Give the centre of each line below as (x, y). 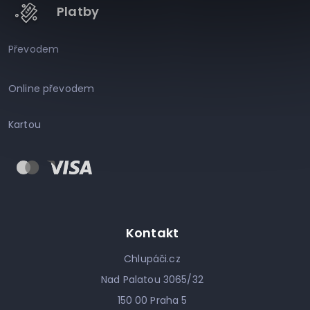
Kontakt (152, 232)
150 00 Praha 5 (152, 300)
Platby (78, 11)
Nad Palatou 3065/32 (152, 279)
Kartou (25, 124)
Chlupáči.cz (152, 258)
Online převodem (52, 88)
